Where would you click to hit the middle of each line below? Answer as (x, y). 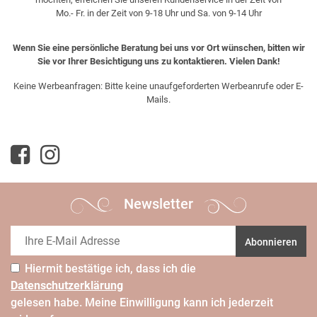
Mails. (158, 100)
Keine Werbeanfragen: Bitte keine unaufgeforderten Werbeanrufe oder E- (158, 86)
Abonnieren (271, 242)
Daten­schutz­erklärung (67, 285)
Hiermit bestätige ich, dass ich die (110, 268)
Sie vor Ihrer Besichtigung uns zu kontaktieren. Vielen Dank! (158, 62)
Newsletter (158, 204)
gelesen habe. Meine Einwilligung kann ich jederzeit (142, 302)
